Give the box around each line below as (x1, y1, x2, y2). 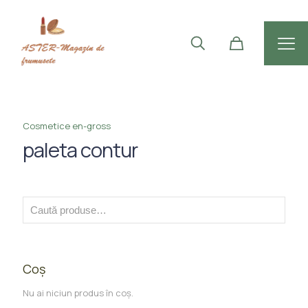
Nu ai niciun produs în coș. (23, 286, 133, 299)
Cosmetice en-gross (23, 119, 111, 132)
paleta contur (23, 135, 137, 164)
